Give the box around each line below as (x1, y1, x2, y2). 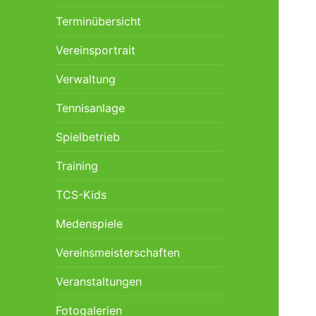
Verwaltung (56, 71, 116, 86)
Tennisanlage (56, 100, 126, 115)
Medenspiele (56, 216, 123, 231)
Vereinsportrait (56, 42, 136, 57)
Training (56, 158, 99, 173)
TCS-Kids (56, 187, 107, 202)
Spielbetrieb (56, 129, 121, 144)
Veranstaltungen (56, 274, 142, 288)
